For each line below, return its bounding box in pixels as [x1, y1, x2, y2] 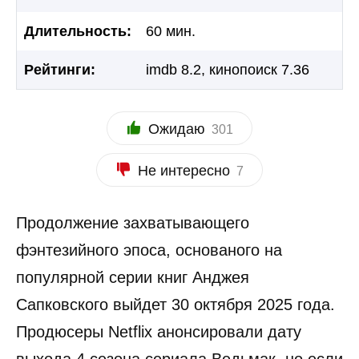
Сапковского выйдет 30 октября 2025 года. [16, 295, 335, 313]
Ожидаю [147, 120, 205, 137]
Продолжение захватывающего [16, 213, 249, 232]
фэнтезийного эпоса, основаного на [16, 240, 282, 259]
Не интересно [137, 162, 230, 179]
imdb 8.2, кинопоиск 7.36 [146, 61, 309, 78]
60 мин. [146, 22, 196, 39]
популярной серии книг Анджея [16, 268, 249, 286]
